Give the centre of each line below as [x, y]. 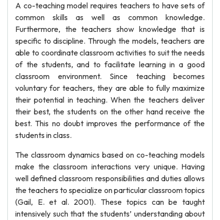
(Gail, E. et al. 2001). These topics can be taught [110, 202]
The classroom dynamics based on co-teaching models [110, 155]
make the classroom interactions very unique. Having [110, 166]
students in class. [43, 135]
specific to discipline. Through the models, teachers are [110, 41]
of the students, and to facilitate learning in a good [110, 64]
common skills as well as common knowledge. [110, 17]
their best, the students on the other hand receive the [110, 111]
